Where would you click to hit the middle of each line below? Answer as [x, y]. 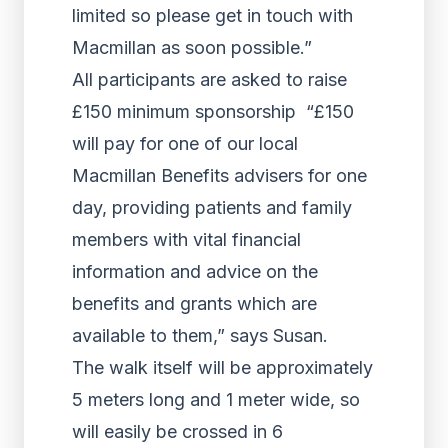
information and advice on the [195, 271]
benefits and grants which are [194, 303]
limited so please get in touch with [212, 15]
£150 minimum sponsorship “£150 [213, 111]
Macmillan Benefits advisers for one [219, 175]
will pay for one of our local [185, 143]
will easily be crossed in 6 [177, 431]
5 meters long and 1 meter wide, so [216, 399]
